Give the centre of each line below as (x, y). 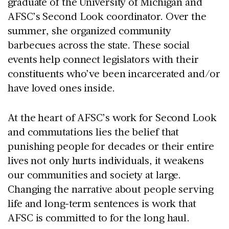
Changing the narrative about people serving (111, 188)
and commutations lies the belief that (94, 131)
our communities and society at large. (95, 174)
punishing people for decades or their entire (111, 145)
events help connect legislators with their (103, 59)
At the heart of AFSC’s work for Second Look (112, 117)
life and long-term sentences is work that (102, 203)
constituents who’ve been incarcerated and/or (114, 73)
